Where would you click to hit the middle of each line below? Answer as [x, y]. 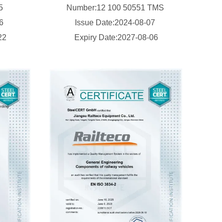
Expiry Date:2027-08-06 [116, 37]
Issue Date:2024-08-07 [116, 23]
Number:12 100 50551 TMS [116, 8]
